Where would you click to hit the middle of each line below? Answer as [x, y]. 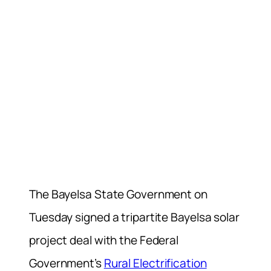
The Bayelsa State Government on [118, 194]
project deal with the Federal [104, 240]
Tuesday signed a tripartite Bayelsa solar [134, 217]
